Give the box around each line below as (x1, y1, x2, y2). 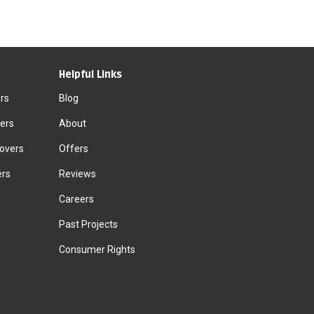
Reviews (58, 168, 96, 179)
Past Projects (58, 219, 118, 230)
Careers (58, 193, 94, 205)
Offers (58, 143, 88, 154)
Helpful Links (58, 69, 122, 81)
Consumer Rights (58, 244, 135, 255)
